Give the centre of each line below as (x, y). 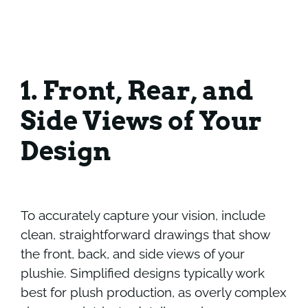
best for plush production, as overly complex (153, 293)
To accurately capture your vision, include (143, 216)
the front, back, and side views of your (132, 254)
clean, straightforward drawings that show (145, 235)
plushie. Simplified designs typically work (142, 273)
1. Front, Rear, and (136, 91)
